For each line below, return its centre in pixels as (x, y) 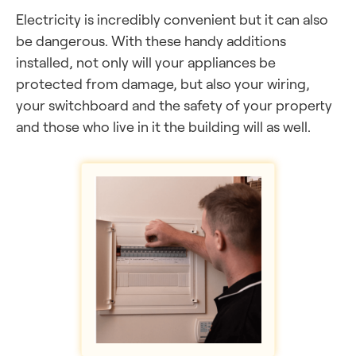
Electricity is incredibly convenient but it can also (172, 19)
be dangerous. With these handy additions (151, 41)
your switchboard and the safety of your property (174, 105)
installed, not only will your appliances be (146, 62)
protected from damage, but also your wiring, (163, 83)
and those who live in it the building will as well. (163, 126)
